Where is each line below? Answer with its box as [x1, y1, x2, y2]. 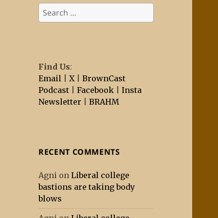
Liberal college [71, 170, 130, 181]
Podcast [38, 85, 70, 95]
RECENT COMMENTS [38, 146, 120, 158]
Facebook [77, 85, 114, 95]
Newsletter [38, 97, 82, 107]
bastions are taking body [38, 182, 135, 192]
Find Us [38, 62, 71, 72]
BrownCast [82, 73, 126, 84]
